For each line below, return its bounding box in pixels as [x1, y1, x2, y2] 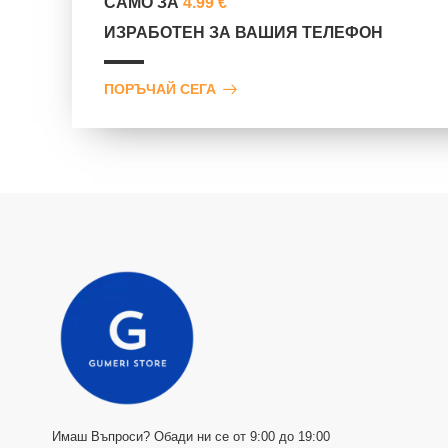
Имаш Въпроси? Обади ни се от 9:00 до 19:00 [52, 428, 330, 444]
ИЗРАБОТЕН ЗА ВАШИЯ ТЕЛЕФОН [103, 23, 383, 41]
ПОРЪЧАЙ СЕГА [103, 80, 216, 97]
